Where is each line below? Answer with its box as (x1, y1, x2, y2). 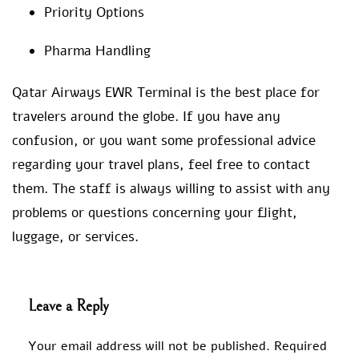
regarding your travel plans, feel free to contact (12, 155, 310, 174)
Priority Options (44, 2, 144, 22)
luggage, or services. (12, 227, 139, 246)
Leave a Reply (28, 296, 109, 316)
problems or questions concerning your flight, (12, 203, 297, 222)
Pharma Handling (44, 41, 151, 60)
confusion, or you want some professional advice (12, 131, 316, 150)
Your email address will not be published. (28, 337, 270, 355)
